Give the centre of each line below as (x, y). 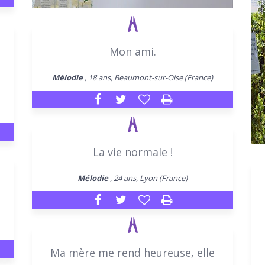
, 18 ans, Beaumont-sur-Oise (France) (148, 77)
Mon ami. (132, 51)
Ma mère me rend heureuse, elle (132, 252)
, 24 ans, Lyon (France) (148, 178)
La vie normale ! (132, 152)
